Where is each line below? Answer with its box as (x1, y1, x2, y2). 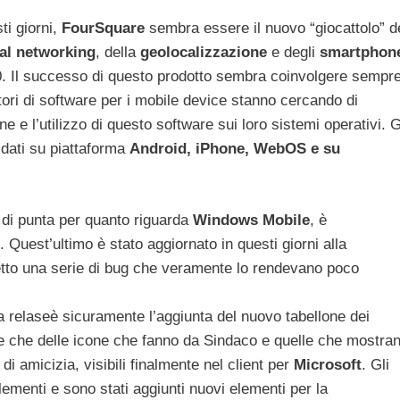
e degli (267, 44, 320, 62)
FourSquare (62, 20, 145, 37)
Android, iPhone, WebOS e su (129, 140, 340, 158)
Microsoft (294, 355, 362, 373)
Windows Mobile (193, 211, 310, 229)
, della (96, 44, 140, 62)
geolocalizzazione (140, 44, 267, 62)
